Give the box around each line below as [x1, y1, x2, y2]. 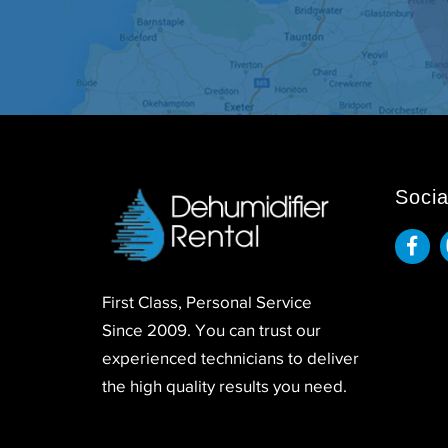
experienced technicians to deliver [102, 348, 359, 368]
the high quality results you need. [102, 376, 347, 396]
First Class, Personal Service [102, 292, 312, 312]
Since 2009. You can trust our [102, 320, 321, 340]
